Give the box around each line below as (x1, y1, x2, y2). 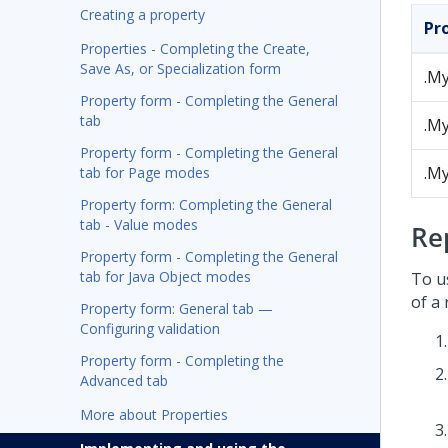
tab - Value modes (80, 215, 198, 234)
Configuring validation (80, 319, 220, 338)
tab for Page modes (80, 163, 210, 182)
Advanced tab (80, 371, 168, 390)
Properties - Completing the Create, (80, 39, 310, 58)
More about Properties (80, 405, 228, 424)
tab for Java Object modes (80, 267, 251, 286)
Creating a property (80, 5, 205, 24)
